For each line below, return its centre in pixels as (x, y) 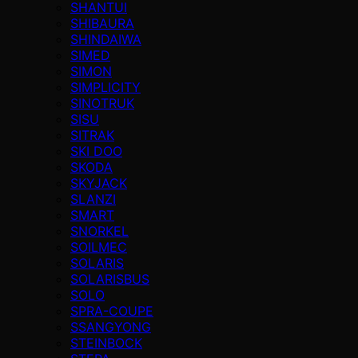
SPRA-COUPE (112, 310)
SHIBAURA (102, 23)
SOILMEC (99, 247)
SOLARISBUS (110, 278)
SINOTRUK (102, 103)
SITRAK (92, 135)
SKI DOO (96, 151)
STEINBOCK (106, 342)
